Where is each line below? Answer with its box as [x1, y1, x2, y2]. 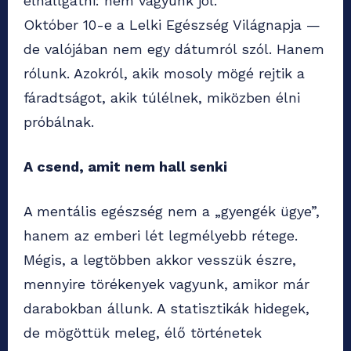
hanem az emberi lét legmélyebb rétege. [24, 227, 298, 244]
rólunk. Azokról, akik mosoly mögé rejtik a [24, 65, 305, 82]
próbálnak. [24, 114, 94, 131]
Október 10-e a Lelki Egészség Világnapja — [24, 16, 320, 34]
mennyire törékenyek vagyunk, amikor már [24, 276, 309, 293]
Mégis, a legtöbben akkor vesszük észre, [24, 251, 296, 269]
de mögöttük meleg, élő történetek [24, 324, 262, 342]
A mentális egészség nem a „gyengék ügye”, [24, 203, 320, 220]
